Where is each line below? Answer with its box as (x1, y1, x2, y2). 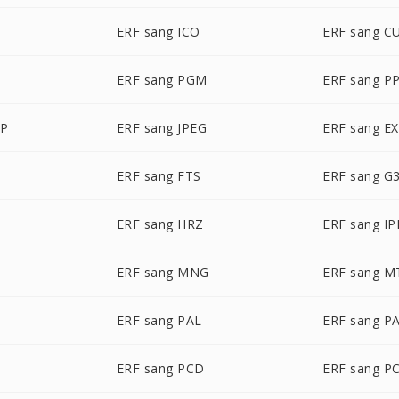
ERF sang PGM (116, 71, 208, 88)
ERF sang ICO (116, 23, 200, 40)
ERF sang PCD (116, 360, 205, 377)
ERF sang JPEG (116, 119, 208, 136)
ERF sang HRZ (116, 216, 204, 232)
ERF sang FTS (116, 167, 201, 184)
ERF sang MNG (116, 264, 209, 281)
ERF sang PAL (116, 312, 202, 329)
